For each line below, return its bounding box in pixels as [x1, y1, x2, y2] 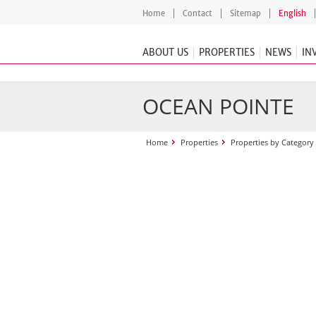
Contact [183, 8, 212, 18]
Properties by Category [231, 137, 314, 147]
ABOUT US [142, 47, 188, 59]
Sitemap [230, 8, 261, 18]
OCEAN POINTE [142, 92, 294, 121]
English [279, 8, 306, 18]
